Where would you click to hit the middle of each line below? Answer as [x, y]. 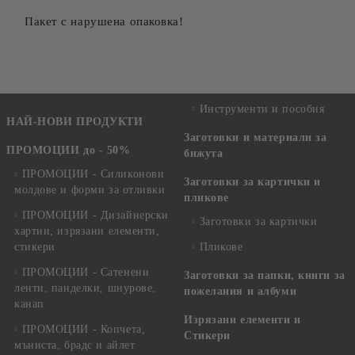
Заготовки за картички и [252, 182]
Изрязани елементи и [242, 320]
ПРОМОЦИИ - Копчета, [84, 329]
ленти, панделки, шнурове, [85, 288]
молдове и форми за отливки [90, 190]
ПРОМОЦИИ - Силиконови [93, 174]
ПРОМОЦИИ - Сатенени [86, 272]
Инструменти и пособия [262, 109]
